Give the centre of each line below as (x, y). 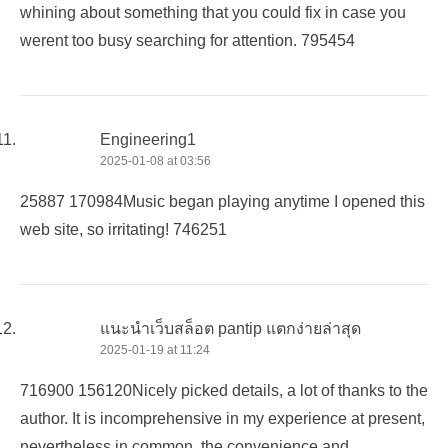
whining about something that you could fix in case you (213, 12)
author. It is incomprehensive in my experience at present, (222, 418)
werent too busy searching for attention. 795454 (187, 40)
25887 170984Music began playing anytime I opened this (222, 201)
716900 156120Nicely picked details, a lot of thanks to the (224, 390)
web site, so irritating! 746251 (123, 229)
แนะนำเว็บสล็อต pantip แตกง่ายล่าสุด (230, 328)
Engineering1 (148, 139)
